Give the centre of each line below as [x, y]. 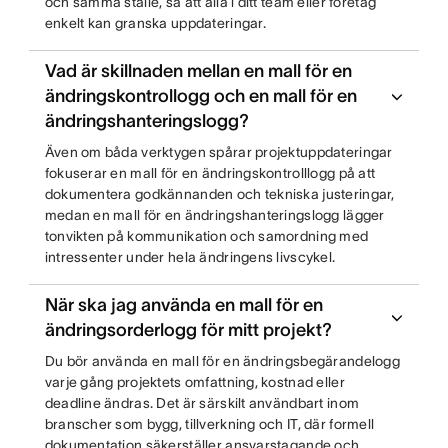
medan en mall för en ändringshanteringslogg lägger [214, 215]
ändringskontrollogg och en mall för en [200, 96]
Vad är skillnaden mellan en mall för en [198, 71]
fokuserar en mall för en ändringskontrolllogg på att [210, 173]
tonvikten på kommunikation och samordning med [206, 236]
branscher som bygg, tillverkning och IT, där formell [209, 424]
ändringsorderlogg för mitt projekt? [188, 330]
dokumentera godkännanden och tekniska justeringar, [219, 194]
